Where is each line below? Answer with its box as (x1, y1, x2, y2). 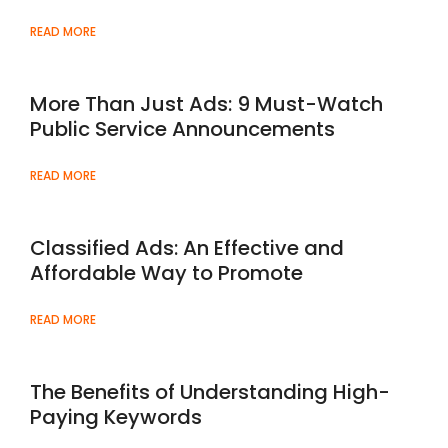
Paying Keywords (30, 403, 202, 432)
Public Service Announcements (30, 115, 335, 144)
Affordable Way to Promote (30, 259, 303, 288)
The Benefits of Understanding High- (30, 378, 390, 407)
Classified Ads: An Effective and (30, 234, 344, 263)
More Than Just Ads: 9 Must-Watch (30, 90, 383, 119)
